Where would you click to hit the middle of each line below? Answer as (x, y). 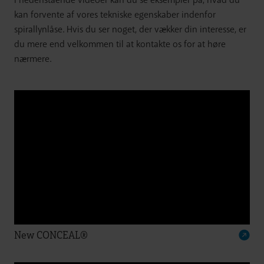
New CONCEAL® (51, 235)
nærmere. (33, 59)
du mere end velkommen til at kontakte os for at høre (120, 44)
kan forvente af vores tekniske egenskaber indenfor (115, 14)
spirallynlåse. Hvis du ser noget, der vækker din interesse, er (130, 29)
